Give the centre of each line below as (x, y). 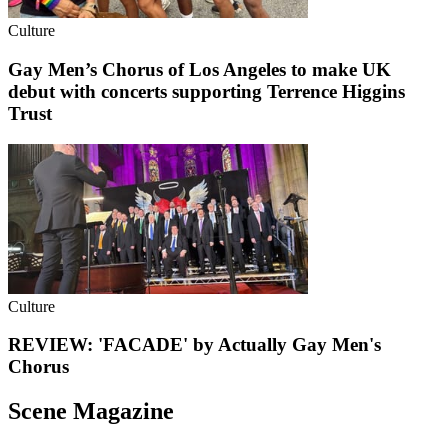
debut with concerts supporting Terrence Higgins (206, 92)
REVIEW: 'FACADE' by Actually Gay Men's (194, 345)
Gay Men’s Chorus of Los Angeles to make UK (199, 70)
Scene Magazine (91, 411)
